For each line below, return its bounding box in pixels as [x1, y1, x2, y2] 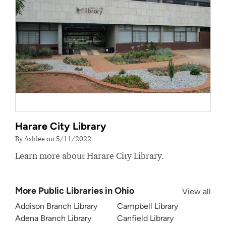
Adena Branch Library [15, 213, 91, 223]
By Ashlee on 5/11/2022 [15, 134, 91, 143]
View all [182, 187, 211, 196]
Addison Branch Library [15, 201, 97, 211]
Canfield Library [117, 213, 174, 223]
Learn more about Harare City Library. [15, 150, 164, 161]
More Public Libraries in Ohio [15, 185, 134, 196]
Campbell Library [117, 201, 178, 211]
